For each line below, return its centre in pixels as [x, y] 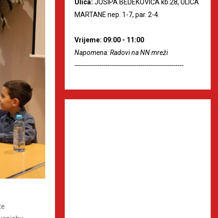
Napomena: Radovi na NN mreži [121, 52]
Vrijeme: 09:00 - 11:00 [109, 40]
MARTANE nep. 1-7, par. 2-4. [117, 14]
